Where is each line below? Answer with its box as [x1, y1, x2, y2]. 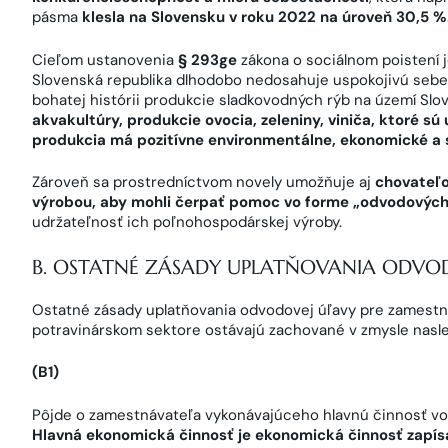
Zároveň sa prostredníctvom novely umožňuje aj [32, 172, 375, 192]
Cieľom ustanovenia [32, 49, 178, 70]
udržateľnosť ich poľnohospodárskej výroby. [32, 212, 342, 232]
